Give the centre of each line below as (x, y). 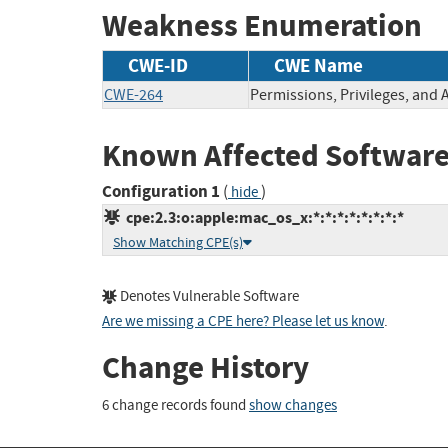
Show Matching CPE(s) (178, 243)
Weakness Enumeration (262, 26)
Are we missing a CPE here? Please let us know (243, 322)
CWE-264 (133, 94)
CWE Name (318, 65)
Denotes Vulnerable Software (208, 297)
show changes (293, 405)
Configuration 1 (161, 192)
